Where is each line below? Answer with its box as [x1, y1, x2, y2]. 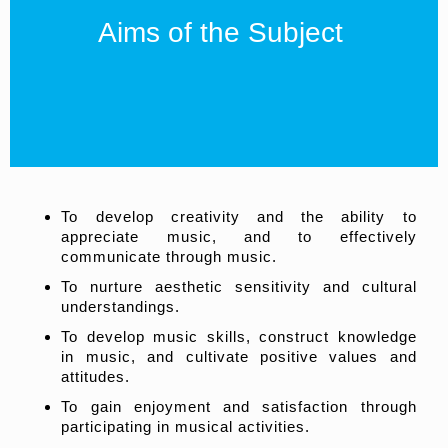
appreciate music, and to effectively [61, 228, 417, 245]
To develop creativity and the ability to [61, 208, 417, 225]
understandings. [61, 298, 181, 315]
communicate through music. [61, 248, 278, 265]
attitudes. [61, 368, 131, 385]
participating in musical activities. [61, 418, 311, 435]
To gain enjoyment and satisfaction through [61, 398, 417, 415]
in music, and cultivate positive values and [61, 348, 417, 365]
